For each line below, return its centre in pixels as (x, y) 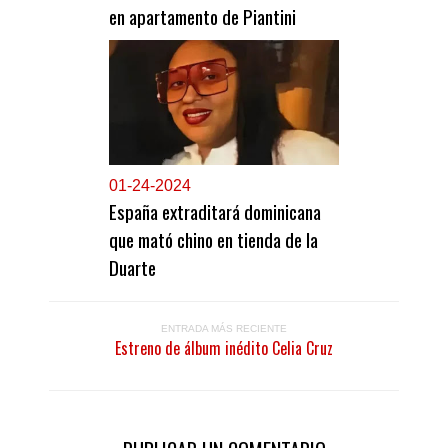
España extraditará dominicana (215, 211)
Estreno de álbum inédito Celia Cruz (224, 348)
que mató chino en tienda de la (213, 239)
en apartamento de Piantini (202, 16)
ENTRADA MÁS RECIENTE (224, 329)
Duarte (132, 267)
